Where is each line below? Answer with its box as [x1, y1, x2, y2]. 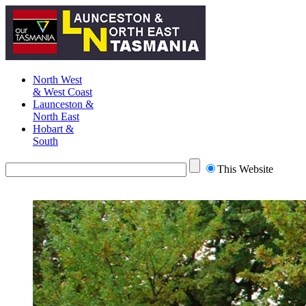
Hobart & [33, 123, 74, 135]
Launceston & [33, 98, 94, 110]
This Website [217, 163, 273, 175]
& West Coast [33, 86, 92, 98]
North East [33, 111, 79, 122]
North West [33, 74, 82, 85]
